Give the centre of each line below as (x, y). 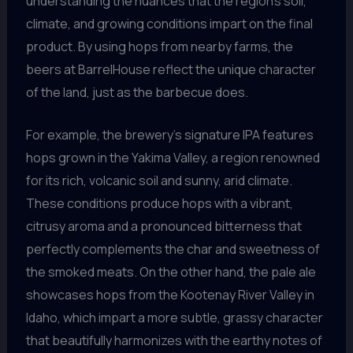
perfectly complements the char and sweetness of (173, 249)
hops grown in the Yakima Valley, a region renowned (173, 158)
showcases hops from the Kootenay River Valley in (170, 295)
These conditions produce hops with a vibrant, (159, 204)
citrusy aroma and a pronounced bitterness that (163, 227)
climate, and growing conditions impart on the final (169, 23)
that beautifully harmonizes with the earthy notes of (174, 341)
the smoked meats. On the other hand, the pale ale (171, 272)
